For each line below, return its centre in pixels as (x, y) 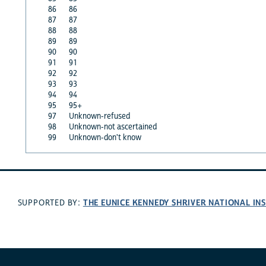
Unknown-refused (99, 116)
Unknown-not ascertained (113, 127)
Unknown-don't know (105, 137)
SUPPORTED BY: (50, 203)
